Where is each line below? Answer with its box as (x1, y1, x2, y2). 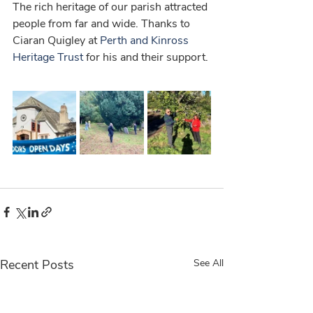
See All (194, 256, 224, 270)
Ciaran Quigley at (13, 33, 100, 48)
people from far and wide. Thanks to (13, 16, 193, 31)
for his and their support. (83, 50, 211, 65)
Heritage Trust (13, 50, 83, 65)
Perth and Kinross (100, 33, 191, 48)
